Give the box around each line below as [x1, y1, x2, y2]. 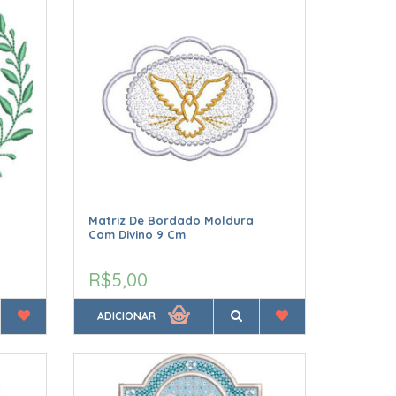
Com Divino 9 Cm [88, 227, 187, 242]
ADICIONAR [97, 309, 156, 324]
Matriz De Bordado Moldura [88, 213, 255, 228]
